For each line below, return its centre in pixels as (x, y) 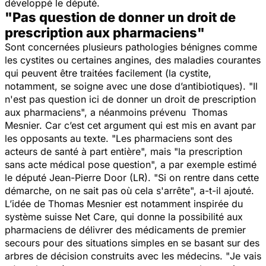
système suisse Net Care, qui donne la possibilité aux (124, 216)
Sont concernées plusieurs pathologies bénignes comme (131, 47)
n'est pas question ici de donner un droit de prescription (130, 99)
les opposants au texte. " (60, 138)
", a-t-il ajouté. (222, 190)
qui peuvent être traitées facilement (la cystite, (108, 73)
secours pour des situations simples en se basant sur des (132, 243)
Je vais (246, 256)
